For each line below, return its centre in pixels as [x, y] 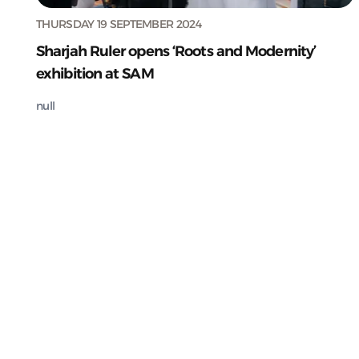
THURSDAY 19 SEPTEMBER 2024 [119, 24]
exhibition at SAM [95, 73]
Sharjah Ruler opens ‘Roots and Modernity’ [176, 51]
